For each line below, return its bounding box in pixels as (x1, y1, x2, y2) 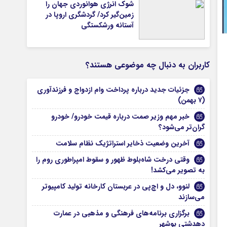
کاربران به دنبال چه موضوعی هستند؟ (86, 59, 210, 71)
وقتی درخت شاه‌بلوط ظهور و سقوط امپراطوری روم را (36, 154, 190, 165)
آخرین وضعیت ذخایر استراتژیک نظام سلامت (56, 138, 190, 149)
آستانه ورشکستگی (79, 20, 134, 31)
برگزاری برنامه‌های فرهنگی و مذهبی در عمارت (54, 208, 190, 219)
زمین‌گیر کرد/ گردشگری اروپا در (46, 9, 134, 20)
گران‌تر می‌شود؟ (159, 122, 205, 133)
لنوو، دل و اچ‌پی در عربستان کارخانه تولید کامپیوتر (42, 181, 190, 192)
